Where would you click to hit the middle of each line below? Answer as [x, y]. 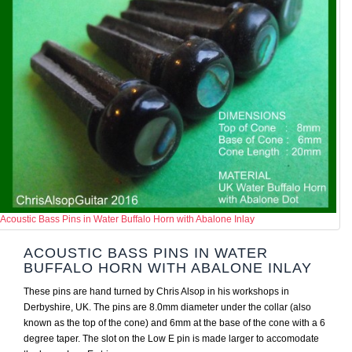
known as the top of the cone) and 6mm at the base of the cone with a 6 [174, 323]
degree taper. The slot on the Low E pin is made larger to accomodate [171, 339]
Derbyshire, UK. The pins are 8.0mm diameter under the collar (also [167, 307]
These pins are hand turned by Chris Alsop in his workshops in [156, 291]
